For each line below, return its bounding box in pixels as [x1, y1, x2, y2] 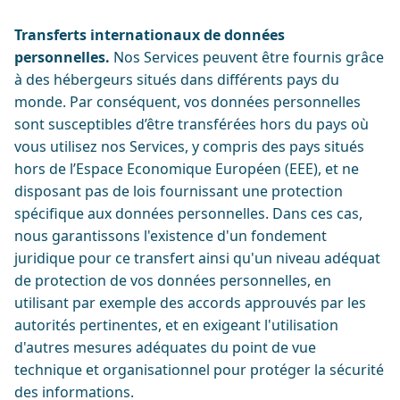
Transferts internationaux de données [14, 25, 285, 45]
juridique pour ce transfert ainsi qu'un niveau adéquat [14, 248, 380, 268]
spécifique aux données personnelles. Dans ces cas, [14, 204, 362, 223]
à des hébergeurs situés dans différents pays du [14, 70, 339, 89]
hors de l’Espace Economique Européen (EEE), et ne [14, 159, 359, 179]
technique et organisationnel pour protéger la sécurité [14, 360, 384, 379]
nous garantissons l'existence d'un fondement [14, 226, 327, 246]
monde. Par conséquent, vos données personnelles [14, 92, 361, 112]
